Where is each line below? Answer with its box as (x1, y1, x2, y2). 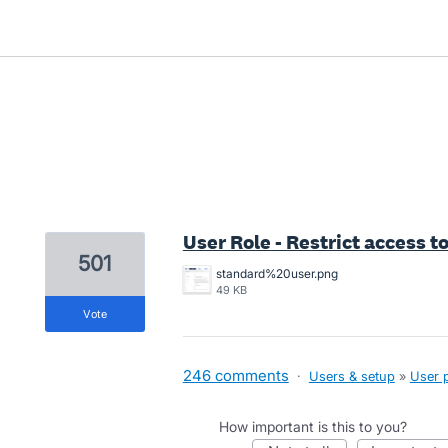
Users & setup (308, 368, 395, 384)
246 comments (182, 366, 289, 385)
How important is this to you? (218, 418, 407, 435)
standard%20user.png (215, 266, 338, 281)
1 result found (43, 203, 142, 223)
